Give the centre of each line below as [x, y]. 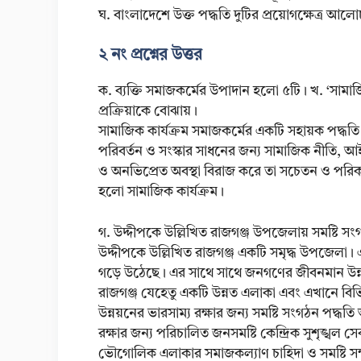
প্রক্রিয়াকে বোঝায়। [148, 112]
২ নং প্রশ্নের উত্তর [150, 56]
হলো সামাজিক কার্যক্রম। [161, 193]
